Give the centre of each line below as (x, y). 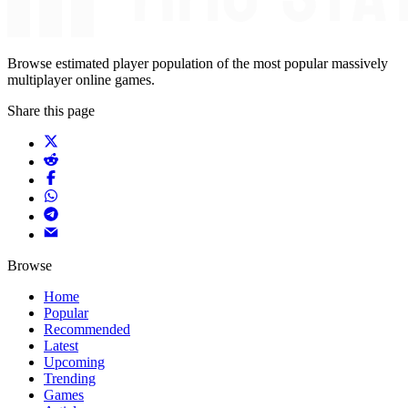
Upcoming (74, 362)
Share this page (51, 111)
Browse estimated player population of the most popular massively (198, 64)
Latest (61, 346)
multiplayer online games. (81, 80)
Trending (70, 379)
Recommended (87, 330)
